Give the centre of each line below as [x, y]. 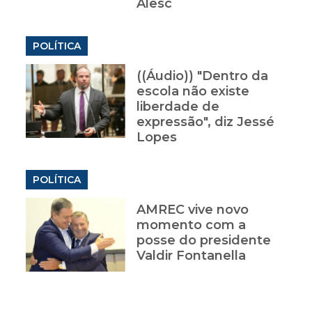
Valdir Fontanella [191, 256]
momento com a [191, 225]
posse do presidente [203, 241]
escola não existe [193, 92]
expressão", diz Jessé [205, 122]
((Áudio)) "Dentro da [202, 76]
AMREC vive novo [192, 210]
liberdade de [178, 107]
